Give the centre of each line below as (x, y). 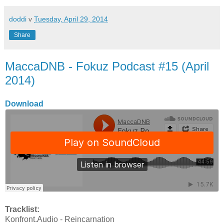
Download (24, 104)
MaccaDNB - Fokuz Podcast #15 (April (107, 66)
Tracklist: (22, 209)
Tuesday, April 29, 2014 (71, 19)
